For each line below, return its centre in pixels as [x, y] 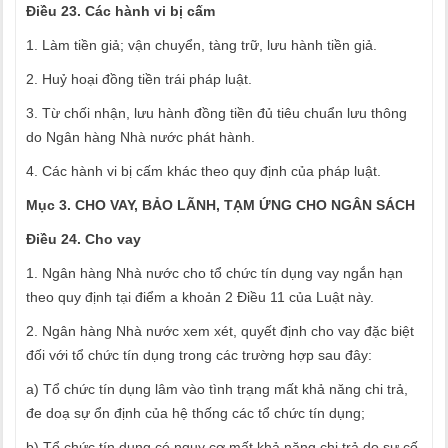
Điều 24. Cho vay [83, 239]
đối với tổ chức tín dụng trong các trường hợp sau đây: [199, 355]
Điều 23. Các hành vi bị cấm [120, 11]
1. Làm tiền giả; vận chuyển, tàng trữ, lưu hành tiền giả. [201, 45]
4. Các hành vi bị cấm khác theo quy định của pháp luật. [203, 171]
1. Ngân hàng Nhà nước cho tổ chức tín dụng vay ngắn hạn [214, 273]
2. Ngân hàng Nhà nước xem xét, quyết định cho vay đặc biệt [220, 331]
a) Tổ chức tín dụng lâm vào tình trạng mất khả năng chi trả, [217, 389]
